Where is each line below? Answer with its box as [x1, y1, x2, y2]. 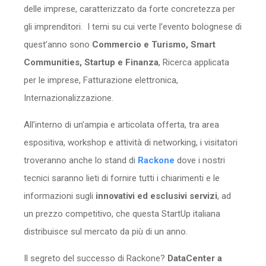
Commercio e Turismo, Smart [92, 39, 216, 50]
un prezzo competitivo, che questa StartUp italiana [24, 208, 220, 219]
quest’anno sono [24, 39, 92, 50]
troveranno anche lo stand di [24, 154, 138, 166]
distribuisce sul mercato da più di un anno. [24, 226, 188, 237]
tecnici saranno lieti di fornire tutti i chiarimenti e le [24, 172, 220, 183]
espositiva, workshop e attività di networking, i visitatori [24, 137, 237, 148]
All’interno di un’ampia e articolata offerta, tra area [24, 119, 219, 130]
